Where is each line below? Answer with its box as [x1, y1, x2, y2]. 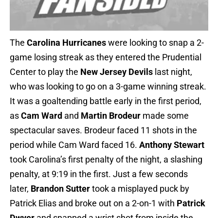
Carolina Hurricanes [27, 37, 106, 48]
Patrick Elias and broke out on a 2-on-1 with [10, 198, 175, 209]
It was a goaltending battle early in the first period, [10, 96, 201, 107]
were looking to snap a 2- [106, 37, 204, 48]
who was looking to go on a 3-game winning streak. [10, 81, 206, 92]
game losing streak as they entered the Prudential [10, 52, 201, 63]
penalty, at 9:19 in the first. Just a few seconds [10, 169, 188, 180]
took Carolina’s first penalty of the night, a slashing [10, 154, 202, 165]
